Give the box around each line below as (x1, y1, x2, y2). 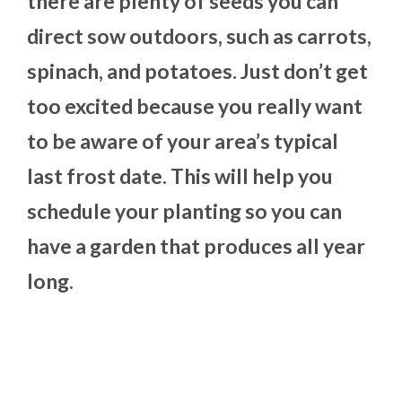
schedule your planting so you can (27, 198, 342, 224)
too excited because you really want (27, 93, 363, 119)
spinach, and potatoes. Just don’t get (27, 58, 368, 84)
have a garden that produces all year (27, 233, 365, 259)
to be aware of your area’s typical (27, 128, 338, 154)
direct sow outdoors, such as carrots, (27, 23, 371, 49)
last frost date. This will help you (27, 163, 333, 189)
